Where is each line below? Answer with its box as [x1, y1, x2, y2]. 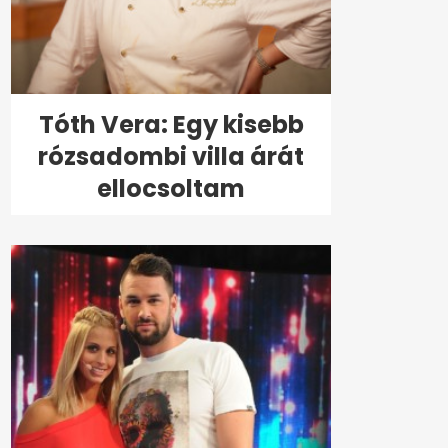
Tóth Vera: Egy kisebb [38, 108, 304, 142]
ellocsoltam [97, 172, 245, 206]
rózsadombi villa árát [38, 140, 304, 174]
